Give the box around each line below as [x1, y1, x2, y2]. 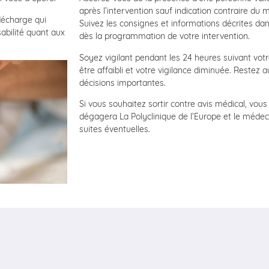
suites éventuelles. [79, 123, 150, 134]
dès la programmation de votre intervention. [79, 31, 250, 42]
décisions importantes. [79, 77, 166, 88]
